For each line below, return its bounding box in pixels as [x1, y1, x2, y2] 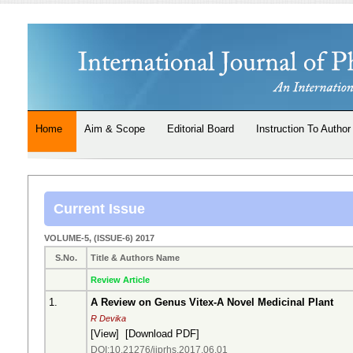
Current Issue [54, 201, 145, 217]
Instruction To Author [256, 123, 351, 135]
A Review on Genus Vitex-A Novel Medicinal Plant [91, 296, 333, 308]
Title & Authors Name [91, 253, 180, 262]
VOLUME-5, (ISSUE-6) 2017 [44, 233, 154, 243]
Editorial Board [167, 123, 234, 135]
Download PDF [128, 328, 196, 340]
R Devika [91, 314, 126, 323]
